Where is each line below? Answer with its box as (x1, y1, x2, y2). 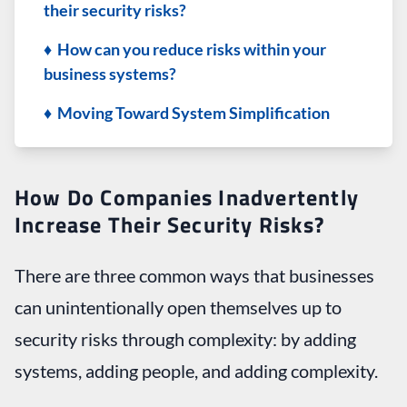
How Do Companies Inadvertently (15, 180, 360, 213)
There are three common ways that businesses (15, 263, 374, 286)
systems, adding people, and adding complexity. (15, 359, 378, 382)
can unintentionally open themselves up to (15, 295, 342, 318)
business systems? (44, 63, 176, 84)
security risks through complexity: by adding (15, 327, 356, 350)
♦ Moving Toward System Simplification (44, 102, 330, 123)
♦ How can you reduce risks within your (44, 38, 326, 59)
